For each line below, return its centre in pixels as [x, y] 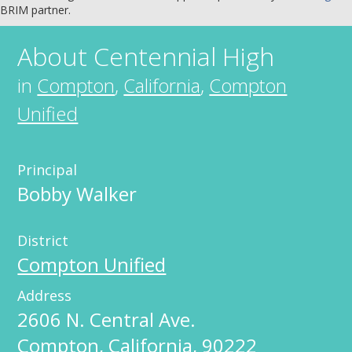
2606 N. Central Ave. [107, 319]
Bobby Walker [77, 194]
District [43, 240]
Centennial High [184, 56]
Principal [48, 170]
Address [45, 295]
